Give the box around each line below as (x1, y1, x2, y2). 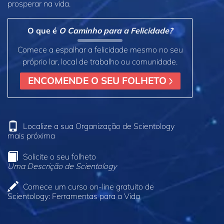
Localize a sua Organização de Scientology (23, 120, 174, 131)
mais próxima (7, 130, 55, 140)
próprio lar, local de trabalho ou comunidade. (22, 56, 177, 66)
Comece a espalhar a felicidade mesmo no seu (17, 44, 183, 54)
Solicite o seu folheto (23, 151, 96, 161)
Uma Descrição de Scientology (7, 160, 116, 171)
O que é (27, 25, 59, 35)
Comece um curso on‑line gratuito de (23, 181, 154, 192)
